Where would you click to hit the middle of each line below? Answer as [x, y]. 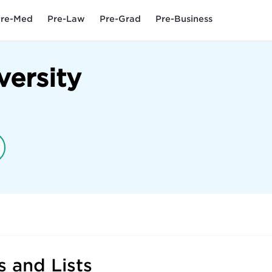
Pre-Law [66, 19]
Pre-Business [184, 19]
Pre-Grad [120, 19]
